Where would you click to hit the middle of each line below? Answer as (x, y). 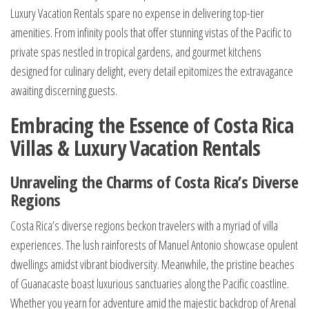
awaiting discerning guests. (64, 91)
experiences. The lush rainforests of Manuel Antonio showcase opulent (154, 245)
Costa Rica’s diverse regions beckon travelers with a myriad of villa (144, 226)
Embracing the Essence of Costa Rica (152, 126)
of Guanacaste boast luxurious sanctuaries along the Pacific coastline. (150, 284)
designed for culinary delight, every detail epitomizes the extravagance (152, 71)
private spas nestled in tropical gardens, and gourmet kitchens (136, 52)
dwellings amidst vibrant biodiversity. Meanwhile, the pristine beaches (152, 265)
